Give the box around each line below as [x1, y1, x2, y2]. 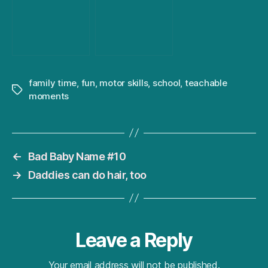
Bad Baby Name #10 [28, 150, 126, 163]
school [152, 77, 181, 89]
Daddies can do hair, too [28, 168, 147, 181]
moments [29, 90, 69, 102]
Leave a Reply [75, 228, 193, 252]
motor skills [99, 77, 148, 89]
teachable [184, 77, 227, 89]
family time [29, 77, 77, 89]
